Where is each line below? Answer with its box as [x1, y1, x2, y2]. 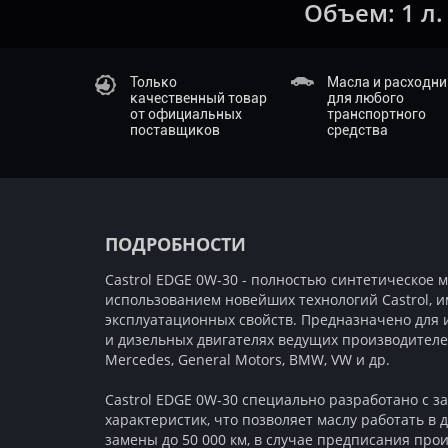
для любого [327, 90, 405, 106]
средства [327, 122, 389, 138]
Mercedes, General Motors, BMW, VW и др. [105, 350, 390, 369]
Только [130, 74, 177, 90]
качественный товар [130, 90, 267, 106]
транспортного [327, 106, 427, 122]
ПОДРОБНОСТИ [105, 232, 246, 256]
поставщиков [130, 122, 220, 138]
